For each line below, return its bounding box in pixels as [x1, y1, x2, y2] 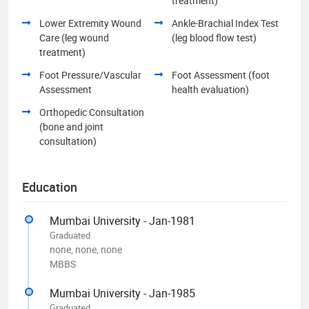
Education [22, 178, 77, 195]
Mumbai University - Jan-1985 [50, 285, 195, 301]
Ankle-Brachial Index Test [172, 16, 279, 30]
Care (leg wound [39, 30, 109, 44]
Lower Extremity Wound [39, 16, 141, 30]
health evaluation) [172, 82, 249, 96]
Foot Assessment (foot [172, 68, 270, 81]
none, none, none [50, 242, 122, 256]
